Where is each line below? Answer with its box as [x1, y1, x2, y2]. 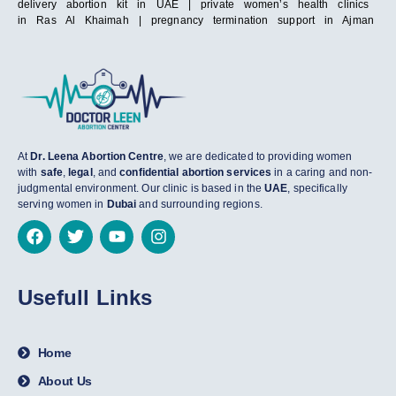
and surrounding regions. [136, 197, 263, 210]
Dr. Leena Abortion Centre [30, 149, 164, 163]
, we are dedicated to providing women [163, 149, 353, 163]
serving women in [18, 197, 107, 210]
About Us [37, 373, 93, 388]
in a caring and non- [271, 165, 373, 179]
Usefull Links [18, 285, 153, 309]
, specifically [287, 181, 347, 194]
